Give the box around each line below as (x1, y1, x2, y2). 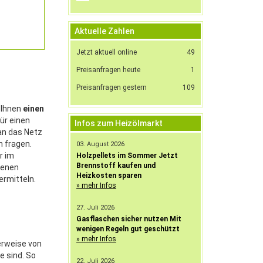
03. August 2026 (76, 140, 124, 148)
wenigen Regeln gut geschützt (76, 224, 180, 233)
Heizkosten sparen (76, 171, 141, 180)
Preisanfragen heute (76, 65, 140, 74)
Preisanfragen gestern (76, 83, 147, 92)
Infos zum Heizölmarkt (75, 118, 163, 128)
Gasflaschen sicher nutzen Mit (76, 214, 181, 223)
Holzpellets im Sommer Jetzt (76, 151, 178, 160)
